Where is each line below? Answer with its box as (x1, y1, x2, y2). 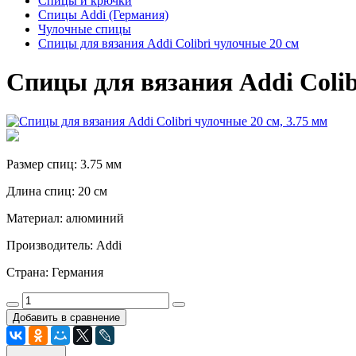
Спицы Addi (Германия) (38, 8, 168, 21)
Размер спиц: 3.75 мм (6, 157, 122, 171)
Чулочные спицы (38, 22, 131, 36)
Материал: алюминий (6, 211, 124, 225)
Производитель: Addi (6, 238, 122, 252)
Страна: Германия (6, 265, 103, 279)
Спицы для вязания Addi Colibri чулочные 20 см (38, 37, 299, 50)
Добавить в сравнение (13, 311, 120, 323)
